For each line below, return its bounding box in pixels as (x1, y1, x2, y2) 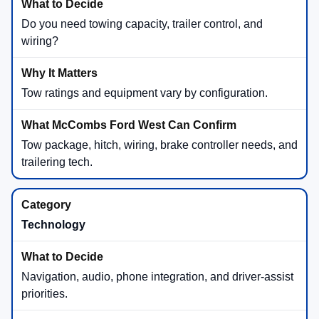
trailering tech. (21, 156, 93, 169)
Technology (21, 219, 85, 231)
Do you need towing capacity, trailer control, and (21, 18, 263, 31)
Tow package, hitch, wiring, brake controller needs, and (21, 139, 298, 152)
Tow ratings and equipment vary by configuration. (21, 87, 268, 100)
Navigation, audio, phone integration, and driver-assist (21, 271, 293, 283)
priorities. (21, 288, 68, 300)
